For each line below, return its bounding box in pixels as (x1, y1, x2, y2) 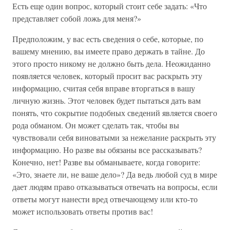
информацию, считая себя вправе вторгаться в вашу (12, 83, 195, 93)
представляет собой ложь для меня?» (12, 13, 141, 24)
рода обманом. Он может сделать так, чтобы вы (12, 120, 179, 130)
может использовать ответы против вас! (12, 206, 153, 217)
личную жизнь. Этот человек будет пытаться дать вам (12, 95, 201, 106)
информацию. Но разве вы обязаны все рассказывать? (12, 144, 202, 155)
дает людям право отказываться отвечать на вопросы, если (12, 181, 218, 192)
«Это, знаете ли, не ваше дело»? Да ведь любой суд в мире (12, 169, 217, 180)
